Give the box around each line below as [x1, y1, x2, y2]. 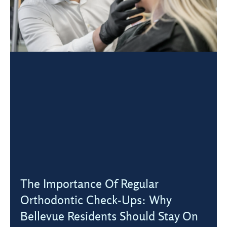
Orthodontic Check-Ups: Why [20, 192, 171, 208]
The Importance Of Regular [20, 176, 159, 192]
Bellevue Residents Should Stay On [20, 208, 198, 224]
